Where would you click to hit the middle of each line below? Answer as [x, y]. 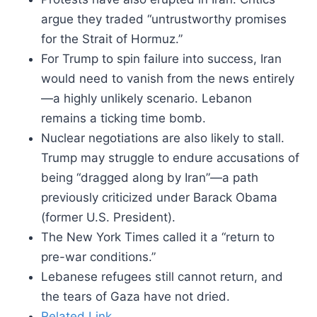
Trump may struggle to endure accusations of [170, 158]
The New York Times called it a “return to [158, 237]
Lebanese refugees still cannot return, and [162, 277]
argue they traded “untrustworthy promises [164, 19]
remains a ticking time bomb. [123, 118]
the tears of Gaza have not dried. [136, 296]
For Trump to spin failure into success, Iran [161, 59]
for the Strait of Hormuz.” [112, 39]
